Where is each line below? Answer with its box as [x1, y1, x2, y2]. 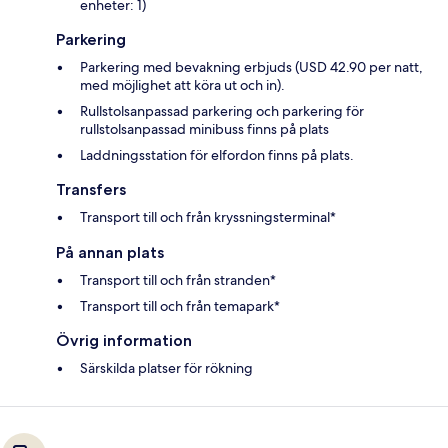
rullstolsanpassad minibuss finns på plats [80, 120, 329, 139]
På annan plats [56, 243, 164, 263]
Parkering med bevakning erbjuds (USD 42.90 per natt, [80, 58, 423, 77]
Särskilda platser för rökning [80, 359, 253, 378]
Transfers [56, 180, 126, 200]
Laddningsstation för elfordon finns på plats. [80, 146, 354, 165]
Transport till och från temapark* [80, 297, 280, 316]
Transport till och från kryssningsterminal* [80, 208, 336, 227]
